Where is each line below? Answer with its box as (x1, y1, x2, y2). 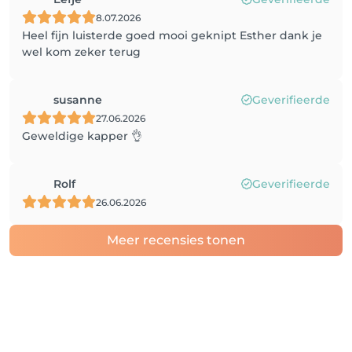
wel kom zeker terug (22, 45, 141, 59)
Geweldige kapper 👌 (22, 129, 142, 143)
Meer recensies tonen (107, 233, 245, 247)
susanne (53, 93, 102, 107)
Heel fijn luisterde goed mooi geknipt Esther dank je (22, 28, 322, 42)
